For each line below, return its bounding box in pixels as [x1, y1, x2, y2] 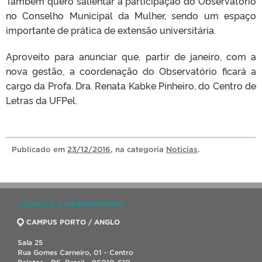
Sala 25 [18, 239, 43, 246]
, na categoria [111, 145, 166, 154]
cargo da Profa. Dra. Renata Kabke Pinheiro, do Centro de [6, 79, 256, 92]
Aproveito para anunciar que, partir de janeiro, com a [6, 50, 256, 63]
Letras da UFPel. [6, 94, 77, 106]
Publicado [12, 145, 53, 154]
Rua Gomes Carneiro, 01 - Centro [18, 249, 133, 256]
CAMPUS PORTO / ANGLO [26, 218, 120, 226]
